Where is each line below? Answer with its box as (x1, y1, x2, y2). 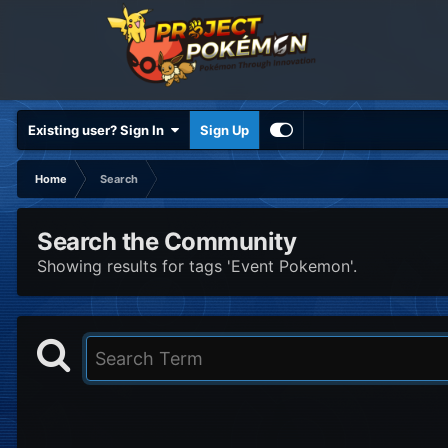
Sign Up (200, 122, 249, 138)
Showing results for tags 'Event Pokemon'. (37, 256, 357, 276)
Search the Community (37, 227, 297, 256)
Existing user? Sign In (28, 122, 170, 138)
